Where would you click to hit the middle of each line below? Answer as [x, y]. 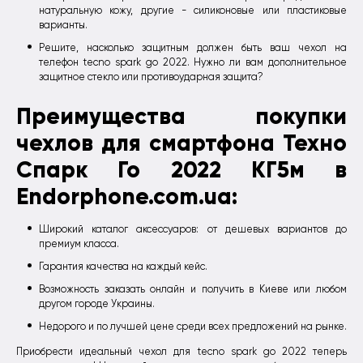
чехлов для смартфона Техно [181, 143]
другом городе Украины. [97, 304]
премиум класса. [79, 244]
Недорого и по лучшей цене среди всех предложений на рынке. [193, 327]
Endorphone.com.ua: [127, 197]
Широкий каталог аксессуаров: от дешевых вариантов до [193, 230]
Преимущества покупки [181, 117]
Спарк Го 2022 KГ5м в [181, 170]
